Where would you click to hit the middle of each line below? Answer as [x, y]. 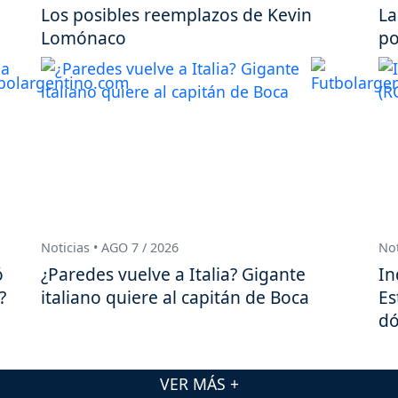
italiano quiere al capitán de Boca [175, 298]
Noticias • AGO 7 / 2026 [110, 248]
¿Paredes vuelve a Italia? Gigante [173, 275]
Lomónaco [84, 38]
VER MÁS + [199, 383]
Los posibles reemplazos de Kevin [176, 15]
